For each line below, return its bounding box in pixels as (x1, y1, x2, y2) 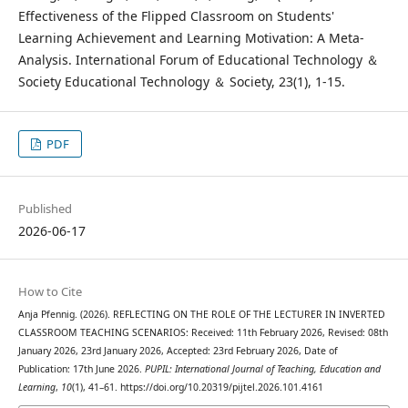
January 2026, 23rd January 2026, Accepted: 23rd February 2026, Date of (17, 343, 338, 357)
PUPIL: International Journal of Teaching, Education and (144, 362, 381, 375)
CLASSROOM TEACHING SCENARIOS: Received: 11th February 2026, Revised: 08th (17, 325, 388, 339)
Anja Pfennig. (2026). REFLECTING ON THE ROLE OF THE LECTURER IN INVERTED (17, 307, 385, 321)
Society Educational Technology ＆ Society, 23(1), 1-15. (17, 72, 345, 90)
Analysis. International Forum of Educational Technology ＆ (17, 50, 379, 68)
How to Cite (17, 282, 82, 300)
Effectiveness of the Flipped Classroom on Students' (17, 6, 334, 25)
